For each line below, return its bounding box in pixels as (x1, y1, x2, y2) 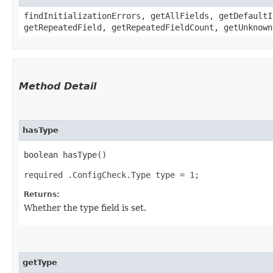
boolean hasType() (24, 149, 107, 160)
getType (23, 257, 57, 267)
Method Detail (19, 80, 96, 92)
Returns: (24, 190, 60, 199)
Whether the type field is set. (24, 202, 146, 213)
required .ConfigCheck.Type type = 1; (24, 169, 199, 180)
